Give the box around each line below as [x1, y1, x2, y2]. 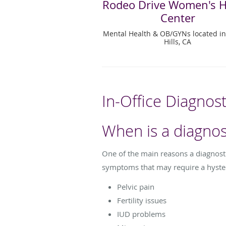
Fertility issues [117, 195, 166, 205]
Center [160, 10, 195, 25]
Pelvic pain [117, 181, 154, 192]
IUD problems [117, 208, 165, 219]
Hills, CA [164, 36, 192, 46]
